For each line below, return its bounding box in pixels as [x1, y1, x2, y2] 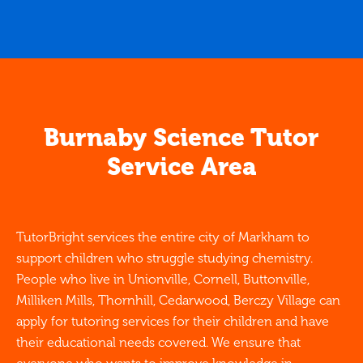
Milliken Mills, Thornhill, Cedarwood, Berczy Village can [16, 293, 340, 309]
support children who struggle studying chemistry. [16, 250, 313, 267]
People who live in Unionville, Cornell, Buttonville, [16, 271, 310, 288]
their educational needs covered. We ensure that [16, 335, 301, 351]
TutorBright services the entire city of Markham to [16, 229, 310, 246]
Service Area [106, 152, 257, 182]
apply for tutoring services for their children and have [16, 314, 329, 330]
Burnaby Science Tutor [44, 123, 319, 153]
